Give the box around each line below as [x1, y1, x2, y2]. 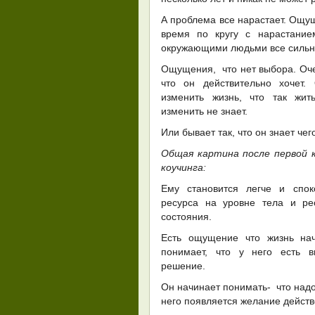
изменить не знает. [161, 105, 247, 117]
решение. [161, 260, 205, 271]
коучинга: [161, 162, 206, 173]
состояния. [161, 211, 212, 222]
